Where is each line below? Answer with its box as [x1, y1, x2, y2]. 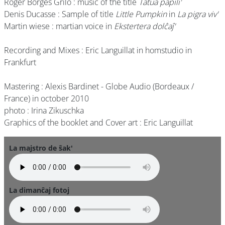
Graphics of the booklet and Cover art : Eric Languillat [4, 117, 193, 128]
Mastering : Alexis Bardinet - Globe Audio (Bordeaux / [4, 81, 194, 92]
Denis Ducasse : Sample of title [4, 9, 116, 20]
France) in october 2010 [4, 93, 89, 104]
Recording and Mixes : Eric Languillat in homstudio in [4, 45, 192, 56]
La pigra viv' [177, 9, 218, 20]
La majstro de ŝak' [9, 143, 73, 153]
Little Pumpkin [116, 9, 167, 20]
